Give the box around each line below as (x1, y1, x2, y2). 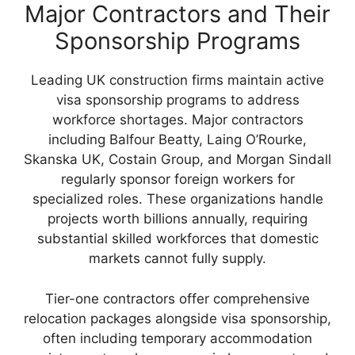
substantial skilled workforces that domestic (36, 231, 319, 247)
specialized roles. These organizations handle (32, 191, 323, 208)
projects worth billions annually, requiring (48, 211, 307, 227)
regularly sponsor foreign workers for (60, 171, 295, 188)
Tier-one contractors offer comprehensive (45, 290, 310, 307)
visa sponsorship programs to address (55, 92, 300, 109)
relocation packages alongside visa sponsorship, (24, 310, 331, 326)
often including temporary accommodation (43, 330, 312, 346)
